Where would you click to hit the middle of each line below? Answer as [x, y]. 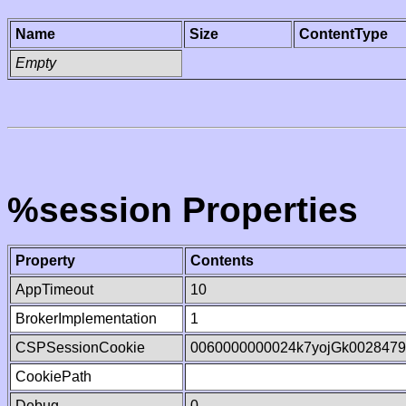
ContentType [343, 34]
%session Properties [183, 210]
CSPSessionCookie [80, 348]
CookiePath [53, 377]
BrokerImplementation [86, 319]
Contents [222, 261]
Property [45, 261]
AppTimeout [54, 290]
